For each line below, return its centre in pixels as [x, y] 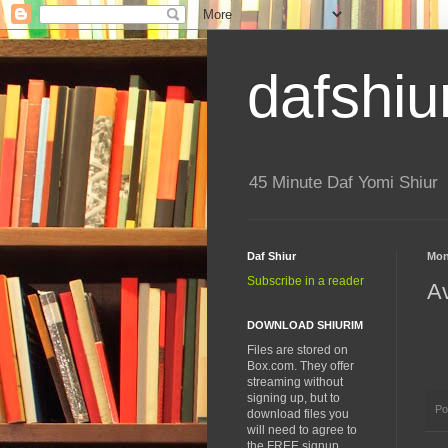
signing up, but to [293, 398]
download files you [298, 414]
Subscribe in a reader [305, 281]
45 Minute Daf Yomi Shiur [343, 183]
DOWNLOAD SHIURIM [305, 325]
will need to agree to [302, 430]
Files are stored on [297, 350]
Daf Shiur [271, 256]
